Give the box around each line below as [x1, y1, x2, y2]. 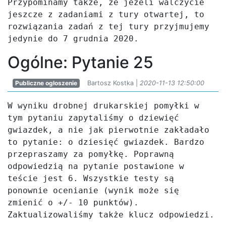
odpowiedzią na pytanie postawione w [8, 161, 184, 171]
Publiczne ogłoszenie [15, 79, 77, 87]
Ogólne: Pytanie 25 [8, 52, 153, 72]
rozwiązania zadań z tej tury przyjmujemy [8, 22, 209, 31]
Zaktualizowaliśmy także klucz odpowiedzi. [8, 210, 214, 219]
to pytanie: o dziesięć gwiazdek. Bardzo [8, 137, 204, 147]
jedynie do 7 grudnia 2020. [8, 34, 139, 43]
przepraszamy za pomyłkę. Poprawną [8, 149, 174, 159]
